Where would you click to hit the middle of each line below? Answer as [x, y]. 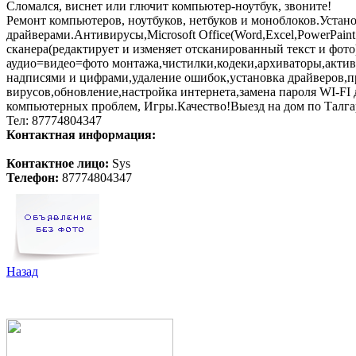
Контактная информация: [81, 134]
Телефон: [33, 177]
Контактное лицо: [58, 163]
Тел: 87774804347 [54, 120]
